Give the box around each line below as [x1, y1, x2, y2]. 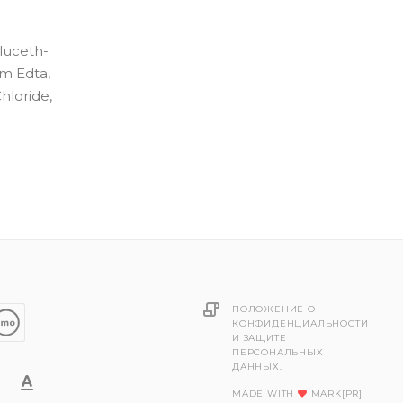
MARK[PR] [307, 388, 363, 399]
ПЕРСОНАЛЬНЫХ [232, 346, 324, 358]
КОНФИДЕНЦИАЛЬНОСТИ [232, 318, 369, 329]
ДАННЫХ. [232, 361, 282, 372]
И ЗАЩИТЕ [232, 332, 287, 344]
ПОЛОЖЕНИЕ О [232, 303, 316, 315]
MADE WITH [232, 388, 298, 399]
